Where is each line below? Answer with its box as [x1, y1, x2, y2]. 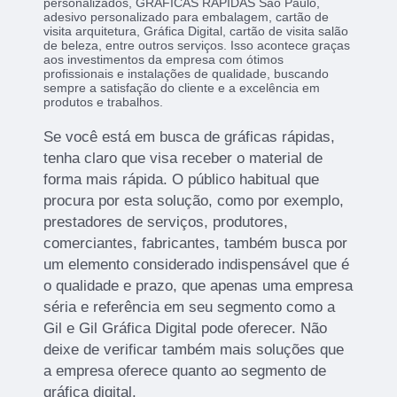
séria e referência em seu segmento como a [43, 298, 336, 315]
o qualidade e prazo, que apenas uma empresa [43, 276, 354, 294]
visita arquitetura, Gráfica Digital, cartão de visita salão [43, 23, 349, 38]
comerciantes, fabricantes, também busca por [43, 234, 348, 252]
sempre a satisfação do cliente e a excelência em [43, 80, 321, 95]
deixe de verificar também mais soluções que [43, 340, 345, 358]
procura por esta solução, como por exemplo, [43, 191, 345, 209]
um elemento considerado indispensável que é [43, 255, 350, 273]
